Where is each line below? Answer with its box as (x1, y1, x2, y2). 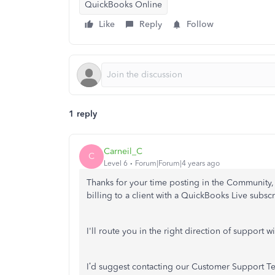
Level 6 (104, 158, 128, 168)
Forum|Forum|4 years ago (135, 158, 220, 168)
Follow (187, 19, 214, 29)
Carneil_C (104, 145, 142, 157)
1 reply (69, 109, 97, 119)
